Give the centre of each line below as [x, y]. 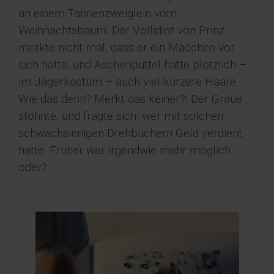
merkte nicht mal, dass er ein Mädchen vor [127, 48]
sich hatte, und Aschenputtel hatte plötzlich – [132, 65]
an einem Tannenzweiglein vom [98, 13]
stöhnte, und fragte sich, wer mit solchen [121, 116]
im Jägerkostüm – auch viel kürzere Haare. [128, 82]
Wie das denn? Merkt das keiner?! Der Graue [130, 99]
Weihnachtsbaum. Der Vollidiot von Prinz [121, 31]
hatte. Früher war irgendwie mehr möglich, [126, 150]
